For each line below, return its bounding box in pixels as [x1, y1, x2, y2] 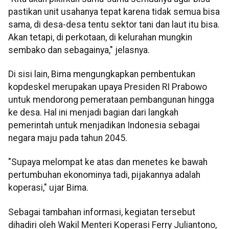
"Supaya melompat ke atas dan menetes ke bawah [8, 157, 208, 168]
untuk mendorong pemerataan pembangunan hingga [8, 95, 214, 105]
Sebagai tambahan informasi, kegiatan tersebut [8, 207, 195, 217]
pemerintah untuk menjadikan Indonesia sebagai [8, 120, 200, 130]
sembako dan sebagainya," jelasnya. [8, 44, 150, 55]
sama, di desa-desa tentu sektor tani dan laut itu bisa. [8, 19, 220, 30]
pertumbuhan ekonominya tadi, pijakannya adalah [8, 170, 200, 180]
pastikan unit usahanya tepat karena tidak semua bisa [8, 6, 220, 17]
